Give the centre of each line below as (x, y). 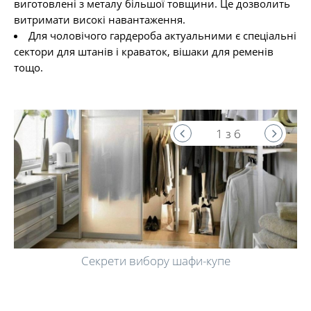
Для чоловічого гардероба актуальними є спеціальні (162, 36)
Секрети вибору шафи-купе (155, 260)
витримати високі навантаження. (100, 20)
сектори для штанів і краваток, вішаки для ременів (144, 52)
